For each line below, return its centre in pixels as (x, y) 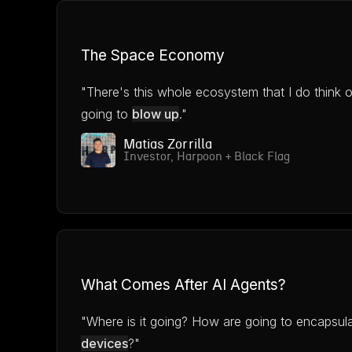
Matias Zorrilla (168, 144)
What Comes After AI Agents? (183, 285)
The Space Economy (153, 55)
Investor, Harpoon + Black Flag (207, 157)
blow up (156, 114)
